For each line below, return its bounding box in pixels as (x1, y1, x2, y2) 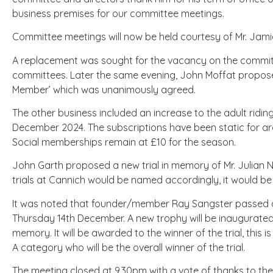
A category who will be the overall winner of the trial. (12, 241, 245, 253)
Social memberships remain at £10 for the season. (12, 135, 236, 148)
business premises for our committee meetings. (12, 7, 224, 19)
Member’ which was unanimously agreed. (12, 83, 196, 96)
